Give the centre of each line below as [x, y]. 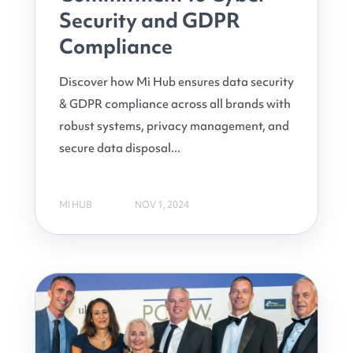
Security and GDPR [150, 20]
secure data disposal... [120, 148]
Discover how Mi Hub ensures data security [176, 82]
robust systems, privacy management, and [174, 126]
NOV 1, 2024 [162, 205]
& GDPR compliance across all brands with [175, 104]
